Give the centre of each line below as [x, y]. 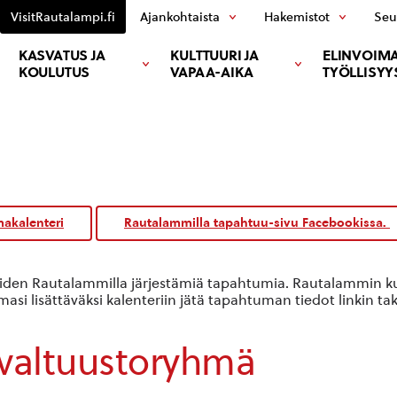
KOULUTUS [54, 72]
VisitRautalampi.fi [63, 17]
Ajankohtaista [180, 17]
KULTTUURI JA [214, 55]
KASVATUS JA [62, 55]
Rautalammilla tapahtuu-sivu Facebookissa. [257, 223]
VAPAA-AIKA [212, 72]
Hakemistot [297, 17]
